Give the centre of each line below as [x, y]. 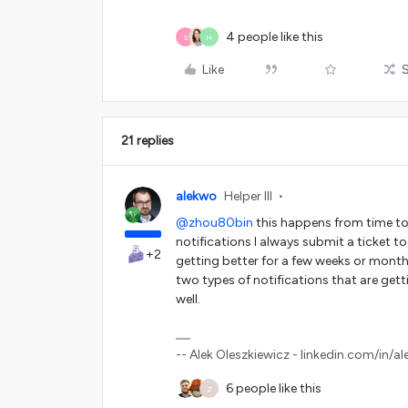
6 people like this [274, 388]
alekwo [196, 196]
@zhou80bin [214, 223]
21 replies [148, 141]
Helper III [248, 196]
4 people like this [275, 37]
